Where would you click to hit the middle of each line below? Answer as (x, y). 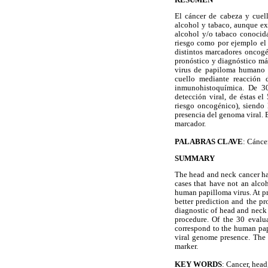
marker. (186, 247)
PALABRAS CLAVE (209, 141)
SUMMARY (195, 158)
